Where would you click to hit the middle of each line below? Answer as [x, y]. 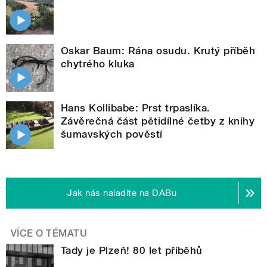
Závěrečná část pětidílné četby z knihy [158, 121]
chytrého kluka [98, 63]
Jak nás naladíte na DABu [122, 193]
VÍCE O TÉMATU [49, 233]
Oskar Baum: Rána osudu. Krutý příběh [158, 50]
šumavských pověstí [112, 134]
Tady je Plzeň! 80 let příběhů [132, 250]
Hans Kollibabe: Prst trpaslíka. [136, 108]
